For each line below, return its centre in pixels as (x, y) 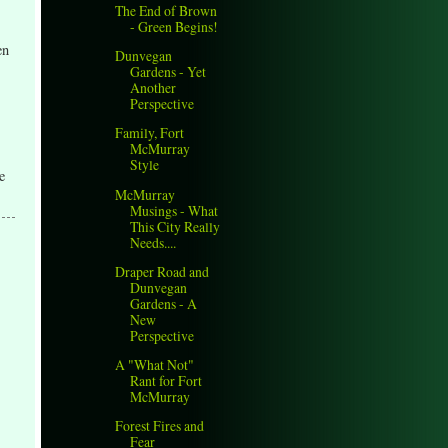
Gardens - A (164, 303)
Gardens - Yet (168, 72)
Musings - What (174, 210)
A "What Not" (155, 364)
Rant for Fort (166, 380)
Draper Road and (162, 271)
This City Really (175, 226)
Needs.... (153, 242)
